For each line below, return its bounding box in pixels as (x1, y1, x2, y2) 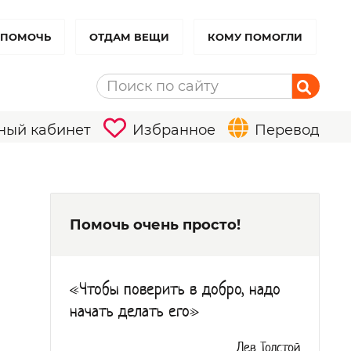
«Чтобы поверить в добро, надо (70, 281, 280, 299)
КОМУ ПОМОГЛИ (208, 31, 302, 43)
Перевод (255, 121, 320, 139)
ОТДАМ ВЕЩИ (89, 31, 169, 43)
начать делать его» (70, 303, 199, 321)
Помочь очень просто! (70, 216, 241, 233)
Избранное (132, 121, 215, 139)
